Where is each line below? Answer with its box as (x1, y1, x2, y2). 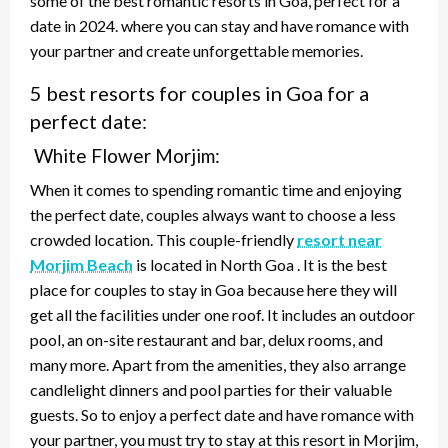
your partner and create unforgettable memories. (30, 40, 363, 60)
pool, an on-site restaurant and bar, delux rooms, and (30, 329, 383, 349)
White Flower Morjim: (30, 143, 220, 167)
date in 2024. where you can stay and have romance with (30, 15, 409, 35)
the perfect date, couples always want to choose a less (30, 204, 396, 224)
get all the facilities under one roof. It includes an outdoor (30, 304, 415, 324)
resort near (297, 229, 382, 249)
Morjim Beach (30, 254, 133, 274)
